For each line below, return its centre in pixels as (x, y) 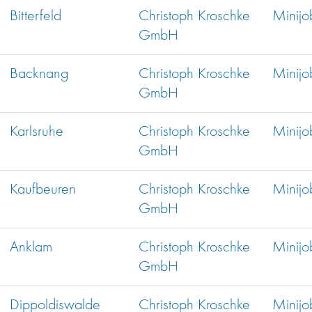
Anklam (31, 248)
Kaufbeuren (43, 190)
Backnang (39, 74)
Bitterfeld (36, 16)
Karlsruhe (37, 132)
